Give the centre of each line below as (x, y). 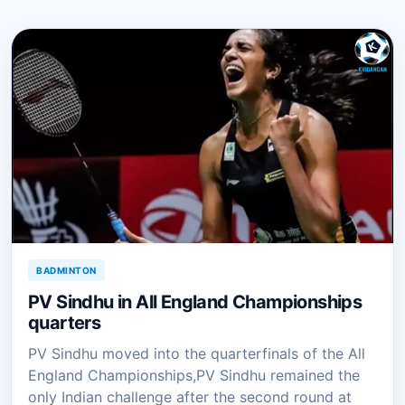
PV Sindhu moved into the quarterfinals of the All (197, 354)
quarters (65, 323)
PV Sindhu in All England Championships (195, 302)
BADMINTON (66, 271)
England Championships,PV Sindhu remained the (194, 376)
